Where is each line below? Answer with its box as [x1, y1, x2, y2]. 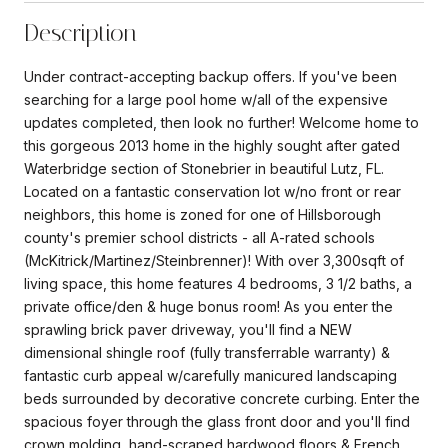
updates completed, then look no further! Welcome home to [24, 113, 419, 131]
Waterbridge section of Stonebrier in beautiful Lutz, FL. [24, 159, 384, 177]
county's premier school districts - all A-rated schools [24, 228, 375, 246]
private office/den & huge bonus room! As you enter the [24, 297, 393, 315]
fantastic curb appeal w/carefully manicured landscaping [24, 366, 397, 384]
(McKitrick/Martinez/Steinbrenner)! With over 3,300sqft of [24, 251, 404, 269]
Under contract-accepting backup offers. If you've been [24, 67, 397, 85]
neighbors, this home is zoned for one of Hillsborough [24, 205, 381, 223]
